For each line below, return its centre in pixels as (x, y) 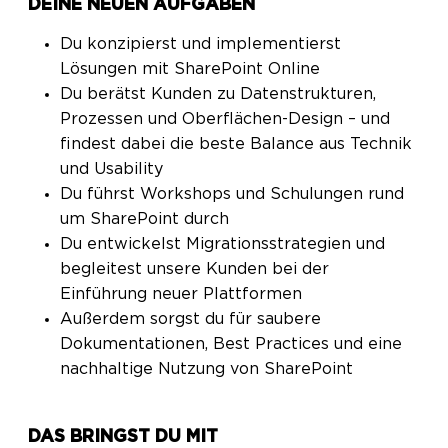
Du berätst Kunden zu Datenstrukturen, (218, 93)
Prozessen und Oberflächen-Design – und (225, 118)
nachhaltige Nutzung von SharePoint (207, 368)
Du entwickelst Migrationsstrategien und (223, 243)
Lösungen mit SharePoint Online (190, 68)
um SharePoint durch (145, 218)
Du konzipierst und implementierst (201, 43)
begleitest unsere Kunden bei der (195, 268)
